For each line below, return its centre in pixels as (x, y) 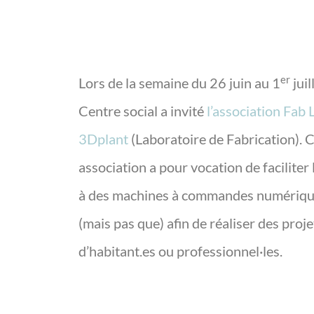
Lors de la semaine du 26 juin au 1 (179, 83)
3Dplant (103, 139)
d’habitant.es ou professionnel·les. (180, 251)
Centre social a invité (143, 111)
